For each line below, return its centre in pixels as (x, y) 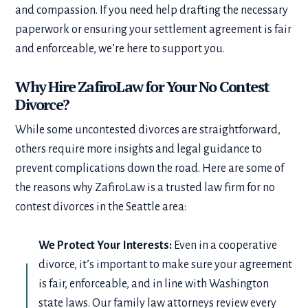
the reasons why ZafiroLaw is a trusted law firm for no (145, 188)
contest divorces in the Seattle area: (101, 207)
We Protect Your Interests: (107, 246)
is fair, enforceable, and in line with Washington (154, 284)
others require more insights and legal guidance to (139, 150)
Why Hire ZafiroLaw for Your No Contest (142, 87)
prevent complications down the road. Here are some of (150, 169)
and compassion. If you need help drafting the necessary (152, 11)
